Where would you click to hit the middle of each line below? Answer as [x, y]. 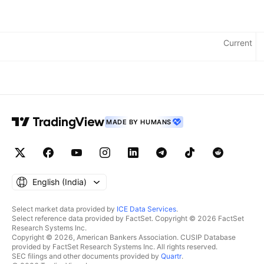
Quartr [171, 256]
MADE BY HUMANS [139, 122]
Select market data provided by [64, 209]
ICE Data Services [146, 209]
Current [238, 43]
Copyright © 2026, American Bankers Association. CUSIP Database [124, 237]
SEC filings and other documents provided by [86, 256]
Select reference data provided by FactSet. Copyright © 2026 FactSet [128, 218]
